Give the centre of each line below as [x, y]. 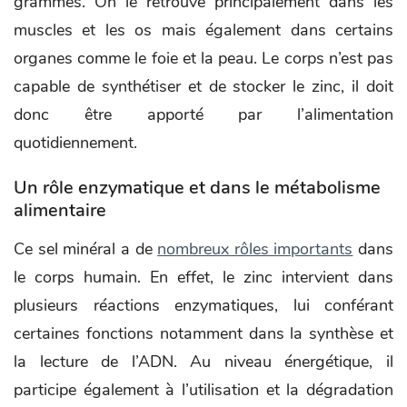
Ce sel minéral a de [86, 248]
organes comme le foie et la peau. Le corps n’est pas [203, 58]
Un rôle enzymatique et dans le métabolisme [197, 187]
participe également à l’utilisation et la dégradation [203, 389]
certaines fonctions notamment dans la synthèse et [203, 333]
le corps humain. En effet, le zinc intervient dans [203, 277]
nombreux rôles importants [255, 248]
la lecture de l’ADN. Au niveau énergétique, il [203, 361]
